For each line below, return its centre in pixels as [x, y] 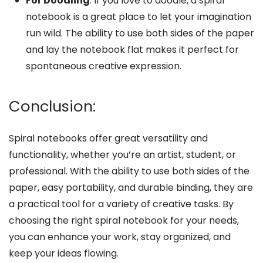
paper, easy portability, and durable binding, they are [131, 188]
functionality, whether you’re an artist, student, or [122, 155]
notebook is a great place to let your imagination [138, 16]
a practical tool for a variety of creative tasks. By [121, 204]
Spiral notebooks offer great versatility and [108, 139]
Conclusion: [54, 107]
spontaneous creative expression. [103, 66]
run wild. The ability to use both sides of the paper [140, 33]
